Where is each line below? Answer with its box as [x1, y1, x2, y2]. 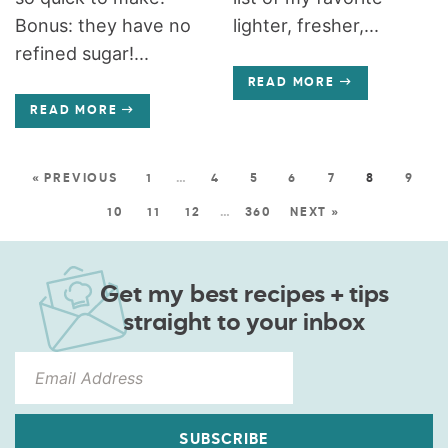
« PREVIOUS [31, 172, 118, 185]
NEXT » [290, 206, 340, 219]
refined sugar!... [15, 42, 150, 64]
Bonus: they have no [15, 14, 192, 36]
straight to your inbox [123, 310, 365, 335]
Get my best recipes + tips [99, 282, 389, 307]
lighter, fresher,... [232, 14, 379, 36]
